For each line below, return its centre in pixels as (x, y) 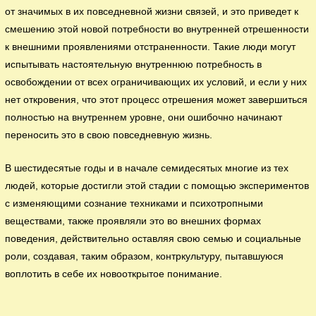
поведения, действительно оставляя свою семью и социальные (153, 238)
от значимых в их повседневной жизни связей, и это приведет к (152, 12)
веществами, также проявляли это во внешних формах (133, 221)
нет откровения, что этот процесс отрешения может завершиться (157, 100)
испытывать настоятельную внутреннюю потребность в (134, 65)
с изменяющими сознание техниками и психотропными (134, 203)
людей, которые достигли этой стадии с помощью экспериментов (157, 186)
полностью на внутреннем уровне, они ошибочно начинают (144, 118)
